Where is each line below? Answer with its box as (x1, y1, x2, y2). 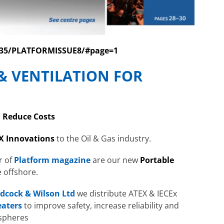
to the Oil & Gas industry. (54, 132, 151, 144)
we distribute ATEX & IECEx (75, 187, 177, 199)
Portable (140, 154, 174, 165)
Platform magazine (14, 154, 90, 165)
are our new (90, 154, 140, 165)
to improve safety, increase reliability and (22, 199, 179, 211)
